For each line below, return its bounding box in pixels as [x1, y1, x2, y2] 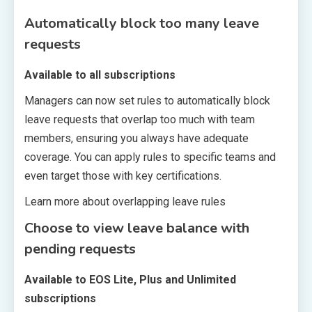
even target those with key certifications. [24, 169, 221, 182]
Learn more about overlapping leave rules [24, 194, 226, 208]
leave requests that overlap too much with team [24, 112, 255, 126]
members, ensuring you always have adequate [24, 131, 249, 145]
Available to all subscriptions [24, 68, 175, 81]
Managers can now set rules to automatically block [24, 93, 270, 107]
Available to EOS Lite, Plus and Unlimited [24, 272, 236, 286]
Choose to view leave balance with [24, 218, 249, 237]
